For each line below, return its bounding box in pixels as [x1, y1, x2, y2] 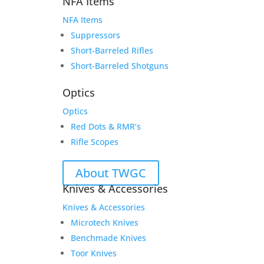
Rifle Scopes [70, 136, 118, 147]
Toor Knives [70, 247, 117, 259]
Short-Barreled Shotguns [70, 60, 169, 71]
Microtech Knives [70, 217, 138, 228]
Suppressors [70, 29, 120, 41]
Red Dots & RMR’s [70, 121, 141, 132]
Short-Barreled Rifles [70, 45, 153, 56]
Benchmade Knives [70, 232, 146, 243]
